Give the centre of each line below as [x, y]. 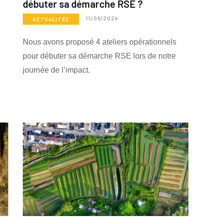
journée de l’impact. [56, 70]
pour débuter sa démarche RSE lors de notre [99, 56]
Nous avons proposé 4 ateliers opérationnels [99, 42]
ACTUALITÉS [51, 19]
